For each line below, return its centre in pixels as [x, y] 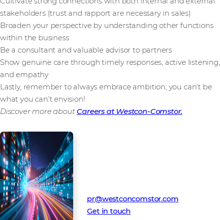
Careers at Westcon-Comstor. [130, 112]
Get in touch [109, 211]
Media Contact [114, 175]
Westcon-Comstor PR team [136, 187]
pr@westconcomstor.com [133, 199]
